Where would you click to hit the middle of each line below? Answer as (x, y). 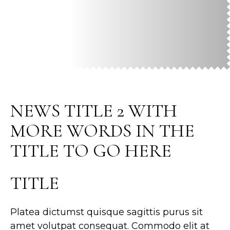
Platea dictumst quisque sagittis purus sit (107, 212)
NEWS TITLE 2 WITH (94, 111)
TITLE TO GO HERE (91, 151)
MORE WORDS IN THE (102, 131)
